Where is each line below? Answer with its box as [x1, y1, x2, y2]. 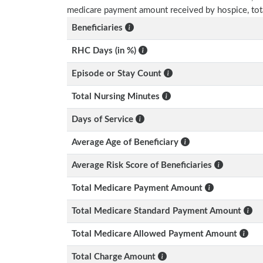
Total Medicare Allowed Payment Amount [72, 230, 240, 238]
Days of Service [72, 115, 136, 124]
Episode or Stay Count [72, 69, 164, 78]
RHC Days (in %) [72, 46, 139, 55]
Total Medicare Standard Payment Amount [72, 207, 244, 215]
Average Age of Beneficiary [72, 138, 181, 147]
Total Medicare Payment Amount [72, 184, 205, 193]
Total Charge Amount [72, 252, 158, 261]
